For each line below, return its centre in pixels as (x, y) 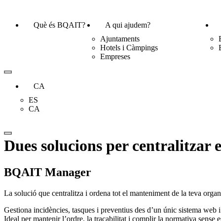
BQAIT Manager (48, 172)
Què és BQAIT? (59, 25)
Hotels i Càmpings (129, 48)
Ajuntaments (120, 39)
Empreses (115, 56)
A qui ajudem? (128, 25)
